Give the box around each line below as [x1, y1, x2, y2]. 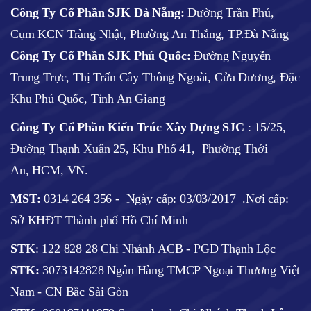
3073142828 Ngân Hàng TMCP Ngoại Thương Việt [39, 262, 301, 277]
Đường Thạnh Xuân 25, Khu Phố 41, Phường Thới [10, 141, 268, 155]
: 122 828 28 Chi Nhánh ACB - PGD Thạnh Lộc [35, 241, 276, 255]
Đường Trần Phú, [184, 5, 274, 19]
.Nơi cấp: [242, 191, 289, 205]
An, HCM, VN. [10, 162, 89, 177]
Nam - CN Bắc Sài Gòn [10, 284, 128, 299]
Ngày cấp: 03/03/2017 [126, 191, 243, 205]
